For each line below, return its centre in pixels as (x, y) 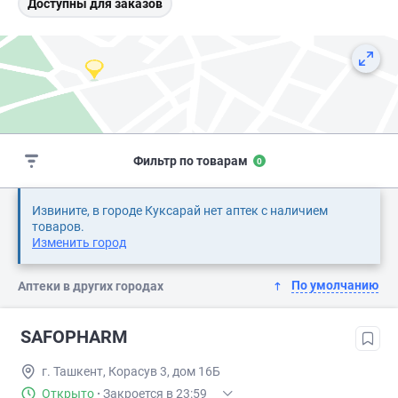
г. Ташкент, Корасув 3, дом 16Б (131, 372)
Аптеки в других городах (91, 287)
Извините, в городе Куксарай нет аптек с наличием (180, 211)
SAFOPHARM (74, 337)
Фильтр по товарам (190, 161)
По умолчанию (335, 286)
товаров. (58, 227)
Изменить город (79, 243)
